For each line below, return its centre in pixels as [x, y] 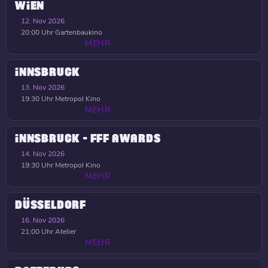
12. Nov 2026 [43, 21]
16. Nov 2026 [43, 220]
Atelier [65, 232]
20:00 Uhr [37, 32]
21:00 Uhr [37, 232]
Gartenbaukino [78, 32]
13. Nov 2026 [43, 87]
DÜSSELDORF [51, 205]
